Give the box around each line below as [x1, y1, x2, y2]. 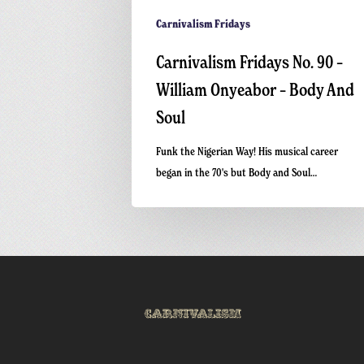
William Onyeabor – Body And [156, 79, 354, 101]
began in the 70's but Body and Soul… [156, 165, 317, 180]
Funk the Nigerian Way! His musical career [156, 144, 338, 158]
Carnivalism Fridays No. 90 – [156, 51, 343, 73]
